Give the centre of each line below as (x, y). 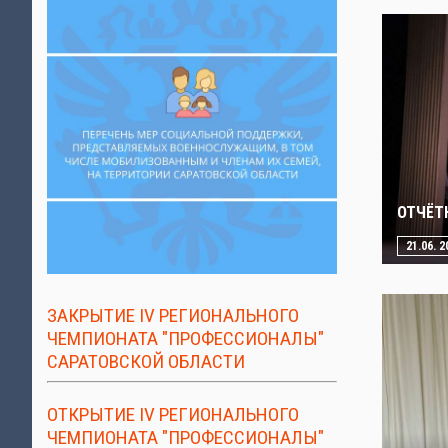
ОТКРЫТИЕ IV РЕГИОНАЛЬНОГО (173, 415)
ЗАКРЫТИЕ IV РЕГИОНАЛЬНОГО (173, 316)
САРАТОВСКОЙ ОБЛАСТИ (146, 362)
